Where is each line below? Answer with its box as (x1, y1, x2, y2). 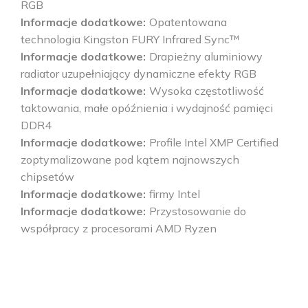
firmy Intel (149, 186, 200, 201)
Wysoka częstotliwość (149, 83, 264, 98)
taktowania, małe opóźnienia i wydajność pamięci (21, 100, 273, 115)
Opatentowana (149, 14, 227, 29)
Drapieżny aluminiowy (149, 49, 263, 63)
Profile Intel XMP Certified (149, 135, 278, 149)
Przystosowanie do (149, 203, 246, 218)
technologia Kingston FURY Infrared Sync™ (21, 32, 240, 46)
